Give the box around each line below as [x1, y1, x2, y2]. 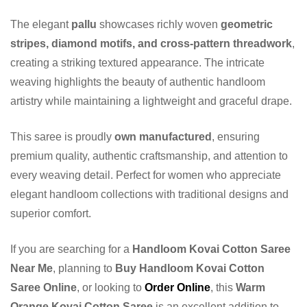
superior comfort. [10, 207, 91, 219]
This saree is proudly [10, 130, 114, 143]
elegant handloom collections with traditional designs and [10, 188, 288, 200]
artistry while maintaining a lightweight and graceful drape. [10, 95, 292, 107]
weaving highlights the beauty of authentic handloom [10, 75, 265, 88]
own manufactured [114, 130, 212, 143]
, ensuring [212, 130, 260, 143]
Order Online [145, 281, 210, 293]
